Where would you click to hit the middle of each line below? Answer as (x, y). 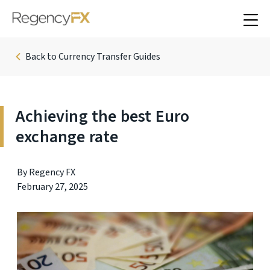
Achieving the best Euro (103, 116)
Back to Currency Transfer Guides (93, 57)
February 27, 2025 (52, 187)
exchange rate (67, 137)
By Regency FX (46, 172)
